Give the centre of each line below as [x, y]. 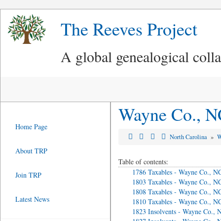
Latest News [32, 199]
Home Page [31, 127]
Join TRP [28, 175]
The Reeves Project [129, 29]
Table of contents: [143, 162]
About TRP [31, 151]
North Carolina [189, 137]
